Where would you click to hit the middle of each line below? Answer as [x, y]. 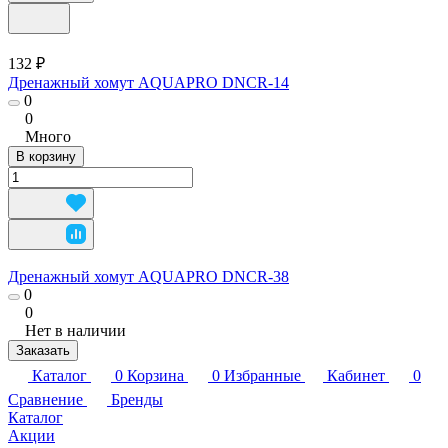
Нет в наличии [75, 330]
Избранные [262, 375]
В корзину [46, 156]
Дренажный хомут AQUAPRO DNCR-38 [148, 276]
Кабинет [356, 375]
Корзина [155, 375]
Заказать [43, 350]
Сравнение [45, 399]
